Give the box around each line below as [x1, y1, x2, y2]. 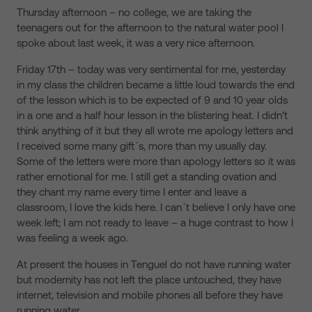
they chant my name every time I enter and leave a [17, 186, 247, 198]
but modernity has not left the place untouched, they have [17, 274, 281, 286]
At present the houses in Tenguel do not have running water [17, 258, 291, 270]
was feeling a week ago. [17, 232, 128, 244]
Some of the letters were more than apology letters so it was [17, 155, 295, 167]
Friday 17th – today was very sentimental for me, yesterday [17, 63, 286, 75]
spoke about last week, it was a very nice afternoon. [17, 37, 255, 49]
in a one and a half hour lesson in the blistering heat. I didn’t [17, 109, 288, 121]
